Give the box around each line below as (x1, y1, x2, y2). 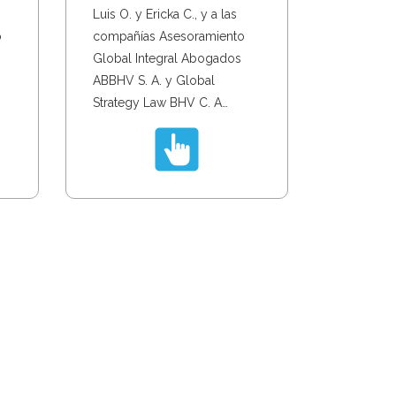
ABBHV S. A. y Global (92, 72, 215, 88)
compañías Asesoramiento (92, 28, 245, 43)
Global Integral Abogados (92, 50, 241, 65)
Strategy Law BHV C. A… (92, 95, 228, 110)
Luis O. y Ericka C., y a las (92, 6, 237, 21)
